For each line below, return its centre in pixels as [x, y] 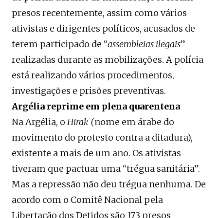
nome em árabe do [134, 122]
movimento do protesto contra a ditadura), [102, 138]
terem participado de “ [60, 44]
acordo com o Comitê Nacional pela [87, 200]
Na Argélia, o [39, 122]
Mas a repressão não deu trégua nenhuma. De [109, 184]
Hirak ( [81, 122]
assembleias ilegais [144, 44]
